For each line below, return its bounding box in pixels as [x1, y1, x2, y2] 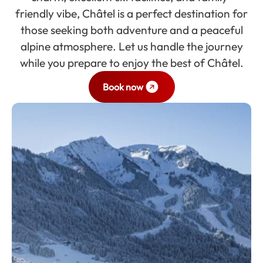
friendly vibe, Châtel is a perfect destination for [15, 6, 248, 21]
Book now [102, 81, 143, 93]
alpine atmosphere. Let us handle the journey [20, 39, 243, 53]
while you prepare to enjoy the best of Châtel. [19, 56, 244, 70]
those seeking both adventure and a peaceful [20, 23, 243, 37]
